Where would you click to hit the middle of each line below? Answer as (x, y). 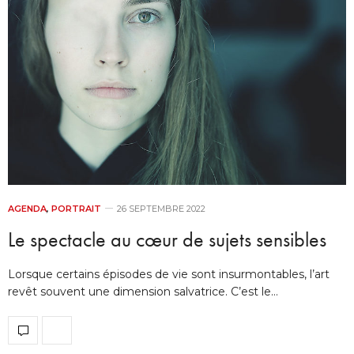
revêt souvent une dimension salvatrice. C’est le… (143, 291)
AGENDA (27, 208)
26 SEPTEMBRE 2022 (161, 208)
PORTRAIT (76, 208)
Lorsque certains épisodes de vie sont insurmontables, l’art (169, 274)
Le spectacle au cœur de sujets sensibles (167, 239)
